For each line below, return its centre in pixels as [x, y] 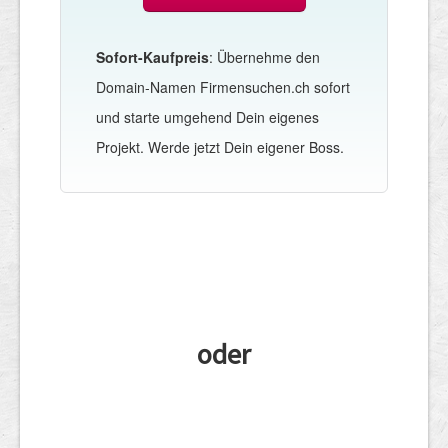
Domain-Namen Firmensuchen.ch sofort [223, 86]
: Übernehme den [264, 56]
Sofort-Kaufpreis [152, 56]
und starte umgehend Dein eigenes [207, 116]
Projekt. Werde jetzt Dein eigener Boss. [220, 146]
